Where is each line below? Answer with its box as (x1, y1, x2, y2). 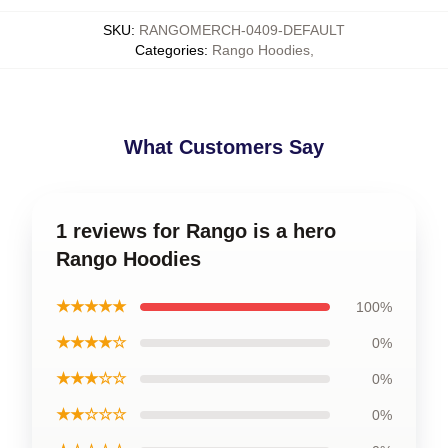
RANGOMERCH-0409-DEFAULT (139, 22, 345, 38)
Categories (134, 42, 204, 58)
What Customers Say (124, 136, 324, 158)
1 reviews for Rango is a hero (56, 220, 336, 242)
